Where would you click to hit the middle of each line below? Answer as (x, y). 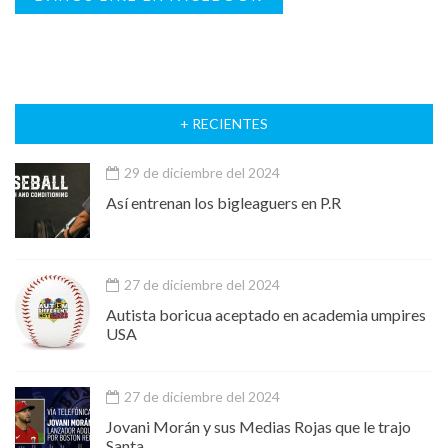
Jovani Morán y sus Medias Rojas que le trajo (258, 426)
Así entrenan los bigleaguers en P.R (223, 202)
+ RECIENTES (224, 123)
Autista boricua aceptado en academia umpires (266, 314)
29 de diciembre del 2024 (200, 172)
